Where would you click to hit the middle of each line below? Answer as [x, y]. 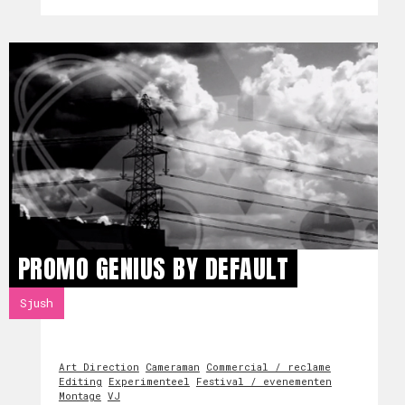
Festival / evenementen [264, 381]
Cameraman [172, 367]
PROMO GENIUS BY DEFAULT [153, 268]
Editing [80, 381]
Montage [80, 396]
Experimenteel [149, 381]
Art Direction [99, 367]
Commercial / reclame [268, 367]
